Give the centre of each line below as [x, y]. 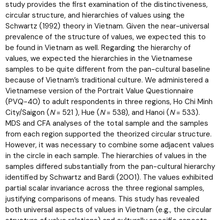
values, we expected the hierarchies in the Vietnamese [99, 58]
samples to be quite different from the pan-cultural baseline [108, 69]
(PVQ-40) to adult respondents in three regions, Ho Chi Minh [109, 101]
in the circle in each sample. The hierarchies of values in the [106, 155]
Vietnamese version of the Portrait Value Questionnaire [99, 91]
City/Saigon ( [27, 112]
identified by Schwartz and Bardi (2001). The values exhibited [109, 177]
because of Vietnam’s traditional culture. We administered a [107, 80]
